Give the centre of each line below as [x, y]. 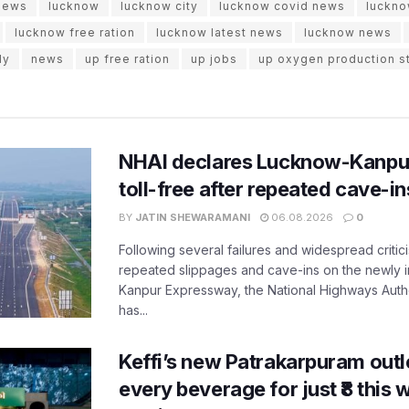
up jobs [214, 59]
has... [133, 310]
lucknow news [348, 32]
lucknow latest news [220, 32]
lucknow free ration [75, 32]
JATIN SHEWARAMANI [193, 217]
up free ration [127, 59]
